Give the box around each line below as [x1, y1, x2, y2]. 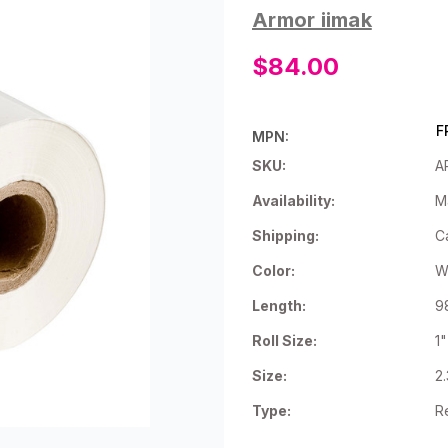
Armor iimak [252, 8, 372, 33]
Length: [252, 297, 306, 315]
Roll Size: [252, 332, 317, 350]
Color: [252, 262, 295, 280]
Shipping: [252, 227, 319, 245]
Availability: [252, 192, 335, 210]
